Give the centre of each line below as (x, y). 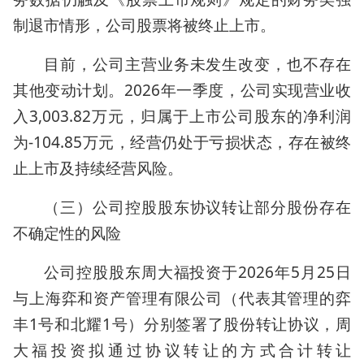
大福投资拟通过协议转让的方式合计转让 (182, 350)
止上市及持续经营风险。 (98, 168)
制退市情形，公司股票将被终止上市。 (144, 25)
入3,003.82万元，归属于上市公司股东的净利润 (182, 116)
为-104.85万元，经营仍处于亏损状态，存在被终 (182, 142)
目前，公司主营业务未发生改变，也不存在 (197, 64)
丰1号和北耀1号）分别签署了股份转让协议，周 (182, 324)
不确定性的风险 (67, 233)
